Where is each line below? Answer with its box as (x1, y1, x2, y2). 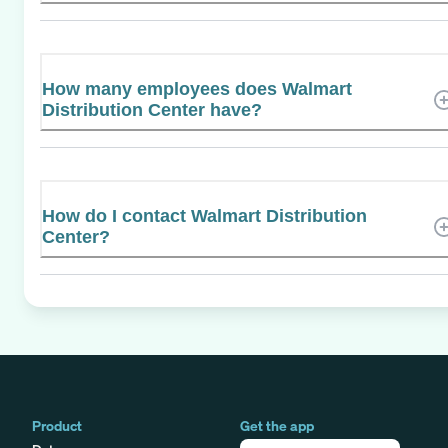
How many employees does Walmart (42, 78, 352, 99)
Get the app (240, 415, 314, 435)
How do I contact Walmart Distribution (42, 205, 367, 226)
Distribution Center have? (42, 99, 262, 120)
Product (32, 415, 82, 435)
